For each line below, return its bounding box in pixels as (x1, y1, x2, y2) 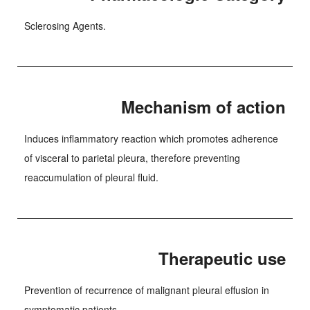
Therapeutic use (158, 246, 286, 270)
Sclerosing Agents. (24, 19, 106, 33)
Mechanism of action (121, 95, 286, 118)
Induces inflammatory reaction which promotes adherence (24, 131, 278, 145)
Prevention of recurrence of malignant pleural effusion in (24, 283, 269, 297)
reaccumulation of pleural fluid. (24, 170, 158, 184)
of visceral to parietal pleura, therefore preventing (24, 151, 240, 165)
